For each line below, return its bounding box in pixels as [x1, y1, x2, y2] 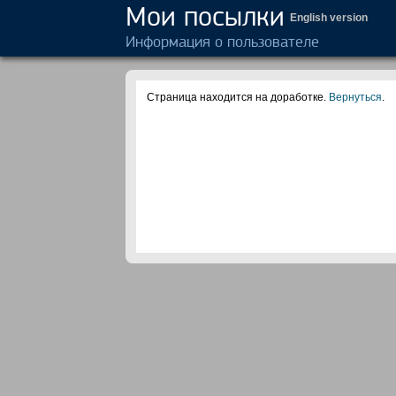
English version [290, 11, 368, 24]
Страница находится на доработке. [147, 91, 329, 103]
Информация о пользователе [126, 33, 319, 50]
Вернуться [329, 91, 382, 103]
